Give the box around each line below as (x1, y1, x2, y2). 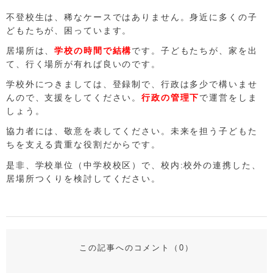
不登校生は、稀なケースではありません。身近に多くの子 (6, 12, 258, 22)
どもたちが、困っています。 (6, 25, 132, 35)
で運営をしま (199, 93, 258, 103)
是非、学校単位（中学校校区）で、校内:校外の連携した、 (6, 160, 261, 170)
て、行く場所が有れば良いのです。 (6, 58, 161, 69)
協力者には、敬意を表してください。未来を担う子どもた (6, 126, 258, 136)
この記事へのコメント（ (79, 243, 179, 252)
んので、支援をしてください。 (6, 93, 142, 103)
